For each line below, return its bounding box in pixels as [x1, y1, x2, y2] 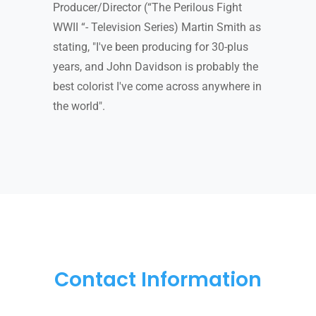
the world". [52, 99, 105, 113]
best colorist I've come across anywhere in [52, 79, 262, 93]
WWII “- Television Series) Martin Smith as [52, 20, 261, 34]
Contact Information [54, 265, 262, 293]
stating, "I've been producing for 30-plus [52, 39, 248, 54]
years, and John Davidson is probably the [52, 59, 258, 73]
